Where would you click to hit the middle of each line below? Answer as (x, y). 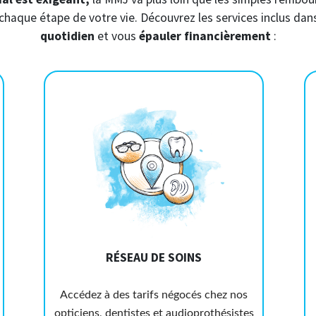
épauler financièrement (205, 36)
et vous (118, 36)
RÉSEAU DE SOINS (154, 258)
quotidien (68, 36)
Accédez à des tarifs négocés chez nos (154, 295)
